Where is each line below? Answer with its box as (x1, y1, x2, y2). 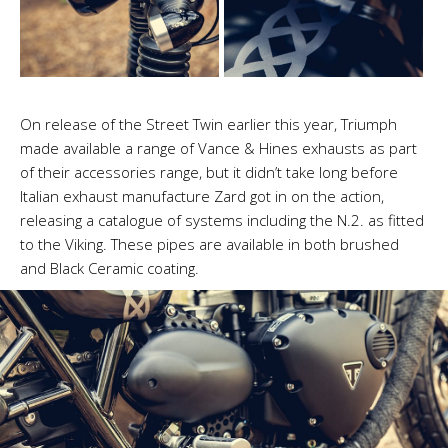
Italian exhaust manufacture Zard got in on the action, (20, 185, 384, 206)
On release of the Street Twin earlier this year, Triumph (20, 113, 397, 134)
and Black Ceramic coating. (20, 257, 199, 278)
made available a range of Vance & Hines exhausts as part (20, 137, 417, 158)
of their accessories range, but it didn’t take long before (20, 161, 398, 182)
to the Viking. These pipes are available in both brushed (20, 233, 399, 254)
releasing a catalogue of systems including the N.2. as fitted (20, 209, 424, 230)
